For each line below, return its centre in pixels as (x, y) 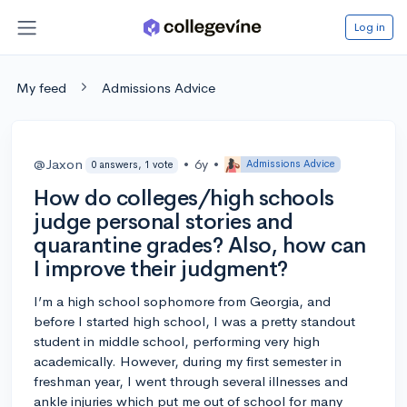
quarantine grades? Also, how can (200, 245)
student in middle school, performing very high (177, 341)
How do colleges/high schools (184, 198)
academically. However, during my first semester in (188, 361)
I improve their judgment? (161, 268)
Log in (369, 26)
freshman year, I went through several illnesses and (191, 381)
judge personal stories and (164, 221)
